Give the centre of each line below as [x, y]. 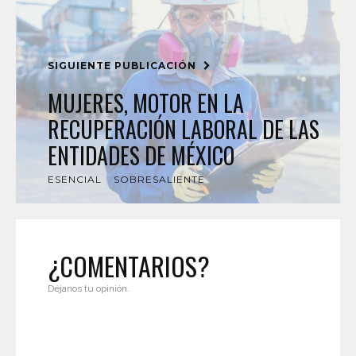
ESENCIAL [75, 179]
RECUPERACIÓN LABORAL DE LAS [184, 129]
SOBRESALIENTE [159, 179]
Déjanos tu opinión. [89, 288]
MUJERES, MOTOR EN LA [146, 103]
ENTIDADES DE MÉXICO [141, 155]
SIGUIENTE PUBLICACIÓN [124, 66]
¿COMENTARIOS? [129, 266]
